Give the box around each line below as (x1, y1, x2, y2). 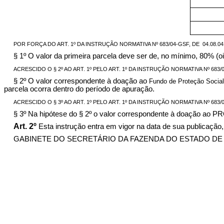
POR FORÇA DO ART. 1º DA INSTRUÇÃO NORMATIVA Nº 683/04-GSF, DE (13, 41, 199, 47)
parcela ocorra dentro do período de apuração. (4, 85, 154, 93)
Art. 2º (13, 122, 38, 130)
